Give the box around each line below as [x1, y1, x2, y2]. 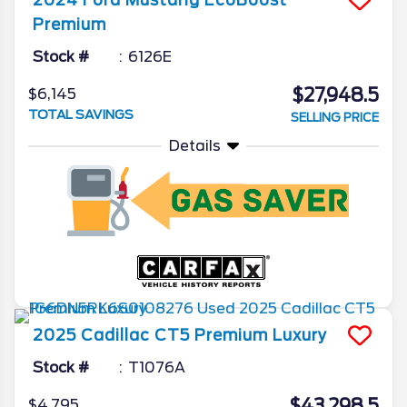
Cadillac [81, 325, 150, 344]
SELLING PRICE [291, 110, 379, 124]
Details [168, 136, 221, 154]
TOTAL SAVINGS [28, 106, 134, 122]
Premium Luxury [194, 325, 327, 344]
